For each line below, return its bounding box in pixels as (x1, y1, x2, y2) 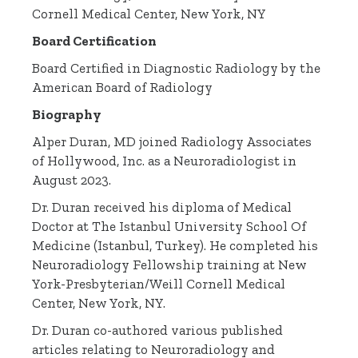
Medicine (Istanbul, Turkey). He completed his (32, 237, 319, 254)
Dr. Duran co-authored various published (32, 322, 284, 339)
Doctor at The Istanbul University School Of (32, 218, 307, 235)
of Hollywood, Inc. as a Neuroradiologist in (32, 153, 297, 169)
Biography (32, 106, 102, 123)
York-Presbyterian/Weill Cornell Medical (32, 276, 286, 292)
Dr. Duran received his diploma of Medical (32, 199, 292, 216)
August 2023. (32, 172, 112, 189)
